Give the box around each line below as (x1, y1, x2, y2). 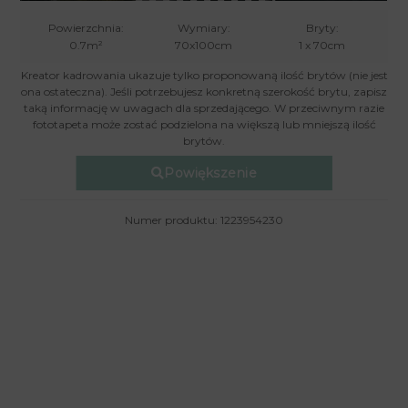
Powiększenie (164, 165, 258, 181)
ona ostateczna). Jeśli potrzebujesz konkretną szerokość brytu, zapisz (21, 85, 387, 98)
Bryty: (305, 21, 339, 35)
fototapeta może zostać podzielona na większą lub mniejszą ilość (32, 117, 376, 131)
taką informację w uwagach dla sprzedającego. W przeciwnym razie (24, 101, 384, 115)
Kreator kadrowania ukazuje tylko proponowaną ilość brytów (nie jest (20, 68, 388, 82)
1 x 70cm (299, 38, 346, 52)
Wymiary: (177, 21, 230, 35)
